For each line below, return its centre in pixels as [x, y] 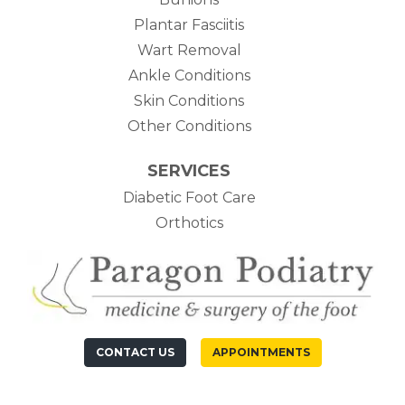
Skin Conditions [189, 100]
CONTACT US [135, 352]
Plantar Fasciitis [189, 24]
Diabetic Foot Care [189, 197]
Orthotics [189, 222]
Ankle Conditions [189, 75]
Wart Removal [189, 50]
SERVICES [189, 170]
